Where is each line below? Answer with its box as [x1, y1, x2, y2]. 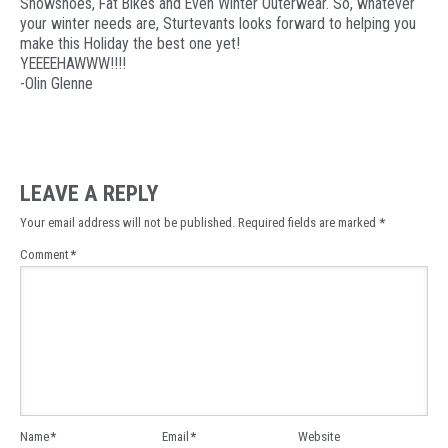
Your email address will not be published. [20, 215, 235, 231]
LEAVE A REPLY [20, 180, 158, 207]
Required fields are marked [238, 215, 379, 231]
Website [298, 429, 341, 445]
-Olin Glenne [20, 73, 93, 93]
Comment [20, 247, 72, 263]
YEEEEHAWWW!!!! [20, 53, 126, 73]
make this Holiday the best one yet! [20, 33, 240, 53]
